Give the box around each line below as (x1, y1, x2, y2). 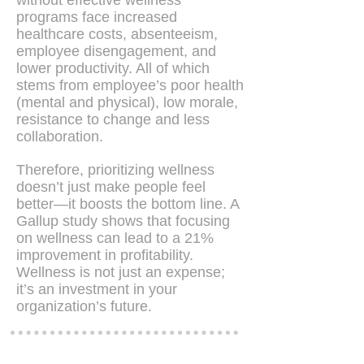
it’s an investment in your (16, 281, 177, 297)
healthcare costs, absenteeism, (16, 26, 218, 42)
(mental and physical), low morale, (16, 94, 238, 110)
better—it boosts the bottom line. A (16, 196, 239, 212)
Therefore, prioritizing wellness (16, 162, 214, 178)
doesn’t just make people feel (16, 179, 206, 195)
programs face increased (16, 9, 177, 25)
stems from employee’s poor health (16, 77, 244, 93)
